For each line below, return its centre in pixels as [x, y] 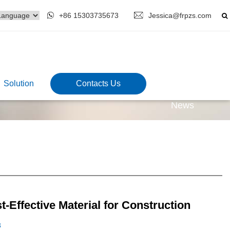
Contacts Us [98, 83]
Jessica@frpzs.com [180, 15]
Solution [18, 83]
